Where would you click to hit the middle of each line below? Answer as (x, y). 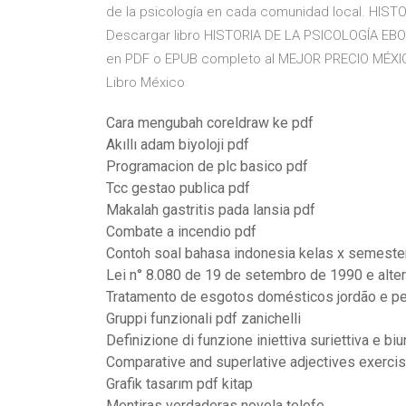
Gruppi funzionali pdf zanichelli (203, 319)
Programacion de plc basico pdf (207, 166)
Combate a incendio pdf (181, 232)
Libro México (145, 82)
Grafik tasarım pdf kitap (179, 384)
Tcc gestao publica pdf (178, 188)
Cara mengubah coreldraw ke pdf (210, 123)
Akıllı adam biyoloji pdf (178, 145)
